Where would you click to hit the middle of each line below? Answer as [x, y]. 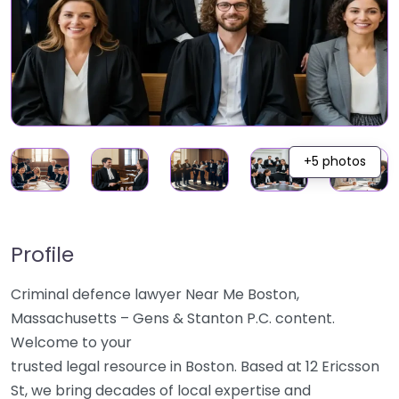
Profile [42, 255]
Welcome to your [71, 343]
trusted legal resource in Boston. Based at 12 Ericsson [195, 367]
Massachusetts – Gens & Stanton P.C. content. [173, 319]
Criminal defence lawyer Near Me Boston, [155, 295]
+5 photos [334, 162]
